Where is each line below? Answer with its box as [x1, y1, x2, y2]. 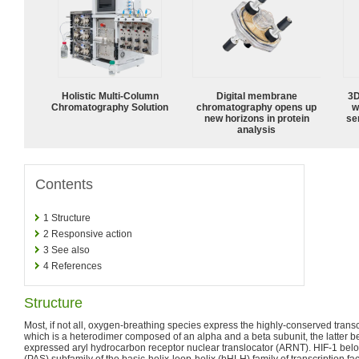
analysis [237, 123, 276, 135]
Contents [35, 175, 93, 192]
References [51, 260, 102, 272]
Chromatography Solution [51, 101, 168, 113]
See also [51, 244, 90, 256]
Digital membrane [216, 90, 297, 102]
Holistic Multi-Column [61, 90, 159, 102]
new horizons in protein [204, 112, 309, 124]
